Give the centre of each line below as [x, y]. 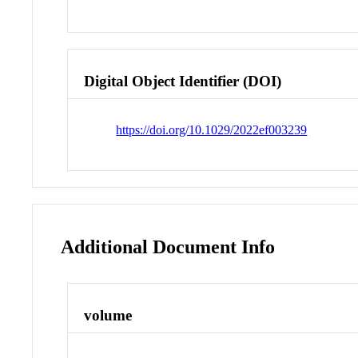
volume [108, 316]
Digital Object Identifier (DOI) [183, 81]
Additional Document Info [168, 247]
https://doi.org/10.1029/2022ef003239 [212, 129]
